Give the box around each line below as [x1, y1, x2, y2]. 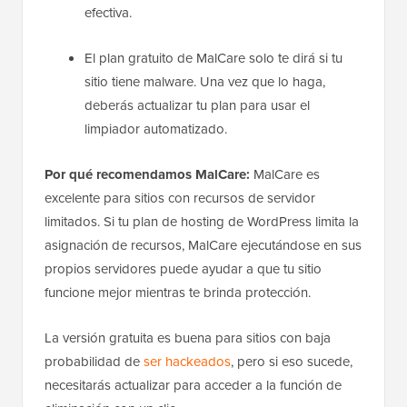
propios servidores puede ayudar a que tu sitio [45, 259, 322, 280]
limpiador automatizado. [84, 119, 227, 140]
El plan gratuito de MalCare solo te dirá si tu [84, 48, 342, 69]
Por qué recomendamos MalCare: [45, 164, 250, 185]
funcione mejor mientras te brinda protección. [45, 283, 311, 303]
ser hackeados [144, 352, 231, 372]
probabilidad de [45, 352, 144, 372]
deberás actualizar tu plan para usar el [84, 95, 310, 116]
